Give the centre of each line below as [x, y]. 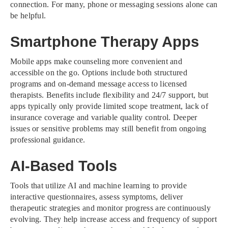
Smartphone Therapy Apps [105, 41]
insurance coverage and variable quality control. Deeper [104, 118]
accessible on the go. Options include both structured [99, 73]
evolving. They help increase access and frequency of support [113, 219]
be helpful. [28, 15]
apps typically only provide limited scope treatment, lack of [109, 106]
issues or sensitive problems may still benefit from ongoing [108, 129]
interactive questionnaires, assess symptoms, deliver [97, 197]
